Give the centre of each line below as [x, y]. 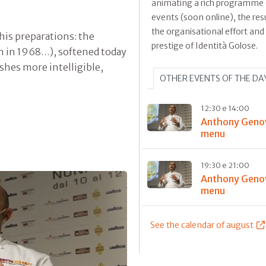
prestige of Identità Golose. [205, 46]
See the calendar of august [202, 225]
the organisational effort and [208, 32]
